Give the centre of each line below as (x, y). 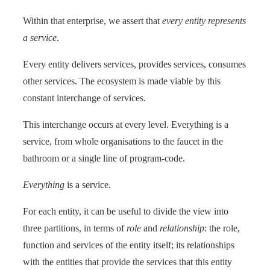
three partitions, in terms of (75, 228)
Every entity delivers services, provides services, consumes (134, 64)
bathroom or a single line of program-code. (104, 158)
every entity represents (204, 20)
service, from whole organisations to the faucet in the (123, 141)
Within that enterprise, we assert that (93, 20)
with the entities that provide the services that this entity (127, 262)
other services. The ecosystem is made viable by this (122, 81)
